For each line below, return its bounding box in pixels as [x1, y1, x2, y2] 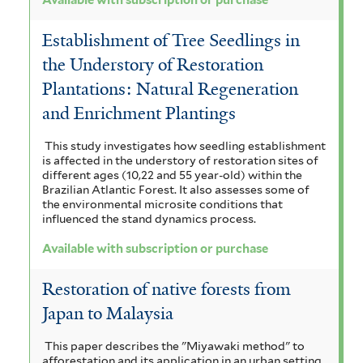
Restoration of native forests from [42, 278, 291, 301]
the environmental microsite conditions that [42, 197, 283, 211]
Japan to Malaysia [42, 302, 173, 326]
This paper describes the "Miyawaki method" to [44, 339, 305, 352]
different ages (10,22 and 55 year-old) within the [42, 168, 302, 181]
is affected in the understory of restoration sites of [42, 153, 318, 167]
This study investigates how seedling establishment [44, 139, 326, 152]
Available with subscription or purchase [42, 241, 268, 256]
